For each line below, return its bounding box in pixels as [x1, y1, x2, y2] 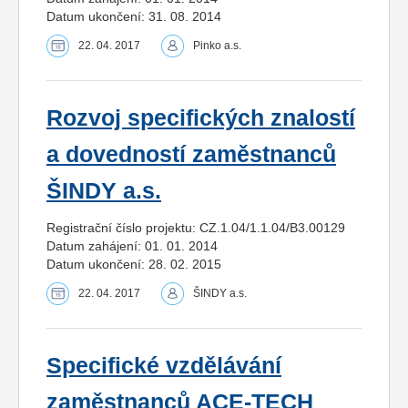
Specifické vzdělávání [46, 352, 281, 378]
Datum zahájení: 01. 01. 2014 [46, 238, 218, 253]
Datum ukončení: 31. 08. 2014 [46, 8, 221, 24]
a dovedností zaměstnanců [46, 141, 336, 167]
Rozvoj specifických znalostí [46, 105, 355, 130]
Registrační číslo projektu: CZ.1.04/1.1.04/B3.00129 [46, 219, 345, 235]
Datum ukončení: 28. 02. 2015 [46, 256, 221, 271]
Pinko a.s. [193, 38, 241, 52]
